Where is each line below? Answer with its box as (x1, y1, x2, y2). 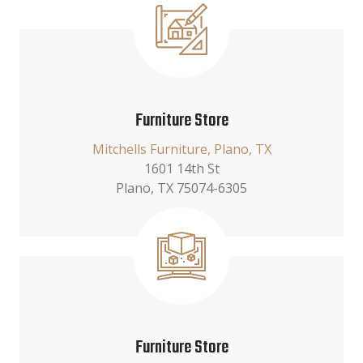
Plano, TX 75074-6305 (116, 179, 247, 197)
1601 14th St (143, 160, 220, 177)
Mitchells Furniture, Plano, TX (92, 140, 271, 158)
